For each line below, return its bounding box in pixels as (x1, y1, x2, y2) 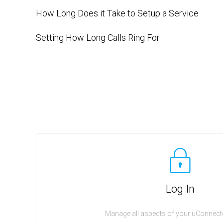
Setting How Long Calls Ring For (36, 32, 160, 43)
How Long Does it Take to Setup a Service (36, 8, 199, 18)
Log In (166, 183, 195, 195)
